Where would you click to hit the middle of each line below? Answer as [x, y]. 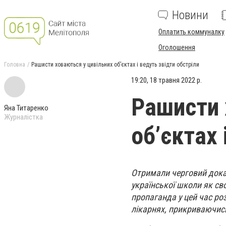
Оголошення [177, 47]
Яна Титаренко [26, 108]
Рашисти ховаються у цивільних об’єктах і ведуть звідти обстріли [115, 65]
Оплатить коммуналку [191, 32]
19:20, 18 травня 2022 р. [166, 80]
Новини [190, 15]
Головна [15, 65]
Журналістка [23, 117]
